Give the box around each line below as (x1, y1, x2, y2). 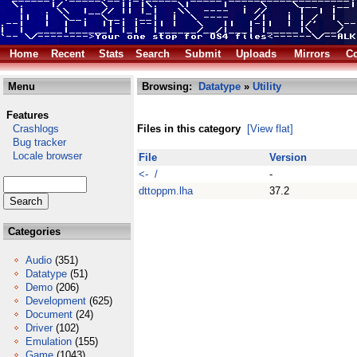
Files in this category (137, 123, 241, 135)
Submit (185, 48, 221, 60)
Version (269, 151, 307, 163)
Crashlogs (3, 123, 59, 135)
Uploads (236, 48, 277, 60)
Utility (253, 80, 281, 92)
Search (135, 48, 170, 60)
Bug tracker (3, 136, 66, 148)
